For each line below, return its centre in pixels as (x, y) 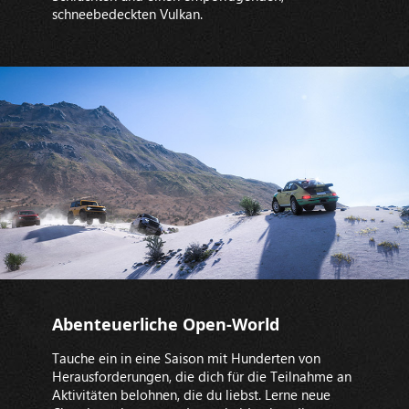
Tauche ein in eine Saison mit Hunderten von (186, 358)
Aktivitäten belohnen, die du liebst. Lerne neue (191, 395)
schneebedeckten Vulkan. (127, 13)
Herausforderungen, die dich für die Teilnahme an (201, 377)
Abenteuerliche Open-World (165, 325)
